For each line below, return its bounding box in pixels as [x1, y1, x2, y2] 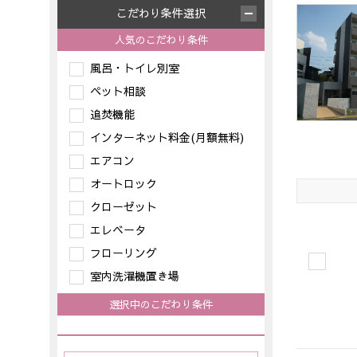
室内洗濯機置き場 [90, 268, 179, 284]
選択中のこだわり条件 [109, 296, 213, 312]
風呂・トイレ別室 [90, 60, 179, 76]
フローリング [90, 245, 157, 261]
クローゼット [90, 198, 157, 214]
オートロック [90, 175, 157, 191]
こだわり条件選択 [116, 5, 206, 21]
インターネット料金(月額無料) [90, 129, 244, 145]
